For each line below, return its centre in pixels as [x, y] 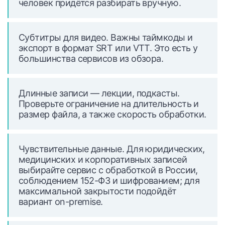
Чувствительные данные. [72, 149]
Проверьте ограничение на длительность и [109, 104]
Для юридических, [164, 149]
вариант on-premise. [61, 202]
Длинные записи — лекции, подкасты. [99, 93]
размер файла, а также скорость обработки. [113, 114]
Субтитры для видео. [64, 37]
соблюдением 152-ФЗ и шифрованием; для [109, 181]
